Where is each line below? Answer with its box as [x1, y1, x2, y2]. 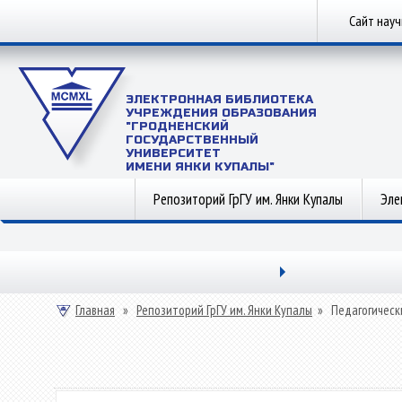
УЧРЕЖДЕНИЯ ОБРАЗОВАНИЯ [126, 106, 317, 120]
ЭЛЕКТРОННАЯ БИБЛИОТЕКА [126, 92, 313, 107]
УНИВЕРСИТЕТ [126, 146, 221, 161]
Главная [75, 301, 115, 319]
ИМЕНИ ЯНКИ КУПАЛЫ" [126, 160, 275, 174]
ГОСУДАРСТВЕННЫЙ [126, 133, 258, 147]
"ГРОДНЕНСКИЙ [126, 119, 229, 134]
